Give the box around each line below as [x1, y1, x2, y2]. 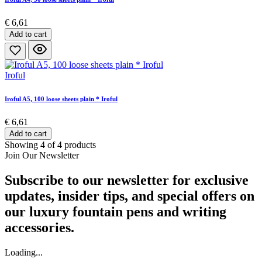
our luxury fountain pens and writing [5, 204, 226, 220]
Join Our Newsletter [5, 150, 79, 161]
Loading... [5, 247, 43, 257]
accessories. [5, 220, 74, 236]
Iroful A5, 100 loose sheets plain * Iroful [5, 95, 118, 103]
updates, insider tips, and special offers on [5, 188, 254, 204]
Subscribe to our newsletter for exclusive [5, 173, 249, 188]
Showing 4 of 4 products [5, 140, 96, 150]
